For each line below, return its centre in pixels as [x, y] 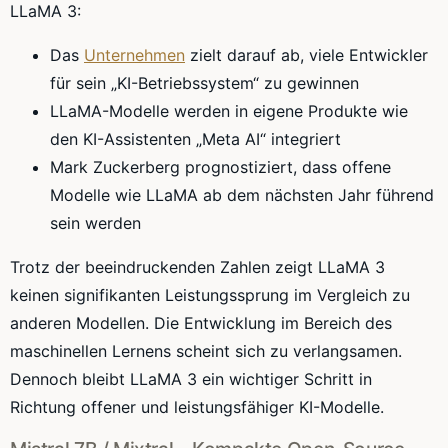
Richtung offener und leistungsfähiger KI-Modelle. [197, 407]
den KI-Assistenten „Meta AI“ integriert [195, 139]
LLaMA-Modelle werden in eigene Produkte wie [229, 111]
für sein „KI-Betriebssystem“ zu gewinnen [204, 83]
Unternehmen [134, 55]
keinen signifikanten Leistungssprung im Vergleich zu [210, 295]
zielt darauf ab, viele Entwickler [306, 55]
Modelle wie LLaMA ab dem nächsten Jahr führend [242, 195]
